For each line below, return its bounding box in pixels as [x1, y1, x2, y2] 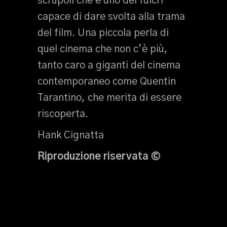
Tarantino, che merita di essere [37, 93, 181, 103]
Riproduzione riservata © [37, 152, 161, 162]
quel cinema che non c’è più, [37, 44, 168, 54]
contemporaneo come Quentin [37, 77, 176, 87]
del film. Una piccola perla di [37, 28, 169, 38]
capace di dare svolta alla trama [37, 12, 185, 22]
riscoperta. [37, 109, 88, 119]
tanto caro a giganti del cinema [37, 60, 180, 70]
